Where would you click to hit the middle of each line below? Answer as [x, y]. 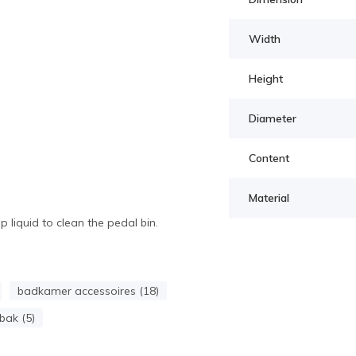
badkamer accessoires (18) [88, 291]
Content [269, 158]
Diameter [272, 118]
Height [265, 79]
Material [269, 198]
